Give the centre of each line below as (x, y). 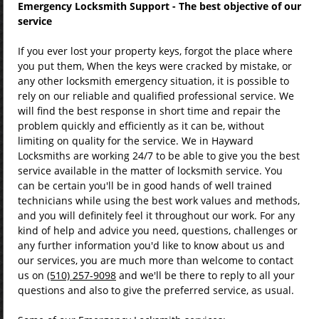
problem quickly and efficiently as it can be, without (141, 126)
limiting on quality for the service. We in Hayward (136, 141)
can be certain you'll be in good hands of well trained (145, 185)
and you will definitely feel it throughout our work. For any (156, 215)
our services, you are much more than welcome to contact (156, 260)
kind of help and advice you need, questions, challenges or (158, 230)
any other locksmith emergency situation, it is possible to (153, 81)
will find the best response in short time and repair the (149, 111)
